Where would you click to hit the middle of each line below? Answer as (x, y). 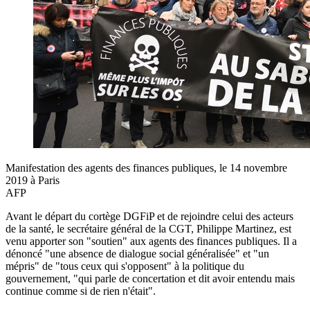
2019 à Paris (33, 180)
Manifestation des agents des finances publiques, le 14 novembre (146, 167)
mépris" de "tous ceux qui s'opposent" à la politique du (125, 266)
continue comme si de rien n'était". (81, 291)
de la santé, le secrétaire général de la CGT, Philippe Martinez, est (148, 228)
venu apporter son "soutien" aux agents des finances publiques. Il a (151, 241)
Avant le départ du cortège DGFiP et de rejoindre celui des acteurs (149, 216)
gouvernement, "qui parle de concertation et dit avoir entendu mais (150, 278)
